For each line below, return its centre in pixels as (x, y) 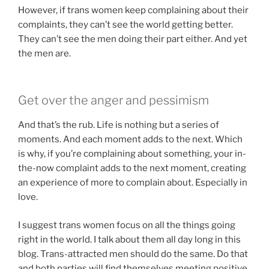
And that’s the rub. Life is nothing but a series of (119, 125)
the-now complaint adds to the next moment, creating (132, 168)
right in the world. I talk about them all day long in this (129, 239)
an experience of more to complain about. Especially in (133, 183)
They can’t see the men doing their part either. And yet (133, 39)
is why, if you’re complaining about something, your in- (132, 154)
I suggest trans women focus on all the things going (127, 225)
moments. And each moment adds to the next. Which (130, 140)
